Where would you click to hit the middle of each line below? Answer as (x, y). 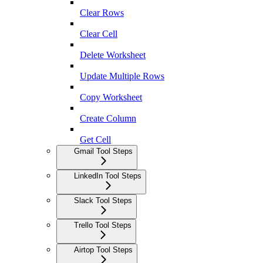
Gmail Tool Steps (103, 151)
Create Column (108, 118)
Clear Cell (99, 33)
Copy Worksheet (111, 97)
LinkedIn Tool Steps (108, 176)
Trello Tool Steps (103, 225)
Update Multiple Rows (122, 76)
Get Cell (95, 139)
